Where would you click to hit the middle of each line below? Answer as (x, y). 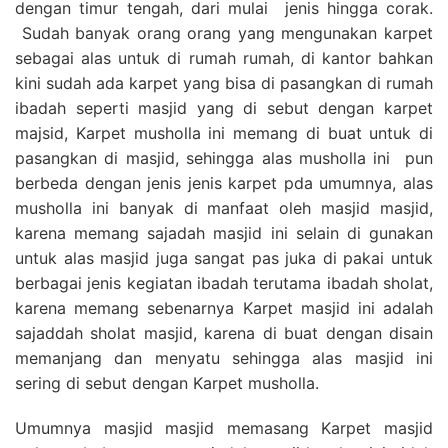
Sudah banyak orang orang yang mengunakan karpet (224, 32)
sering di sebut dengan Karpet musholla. (167, 382)
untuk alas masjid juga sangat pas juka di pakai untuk (224, 257)
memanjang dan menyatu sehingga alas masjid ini (224, 357)
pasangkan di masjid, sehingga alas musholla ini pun (224, 157)
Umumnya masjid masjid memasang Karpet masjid (224, 427)
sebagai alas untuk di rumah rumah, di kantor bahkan (224, 57)
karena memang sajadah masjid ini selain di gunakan (224, 232)
